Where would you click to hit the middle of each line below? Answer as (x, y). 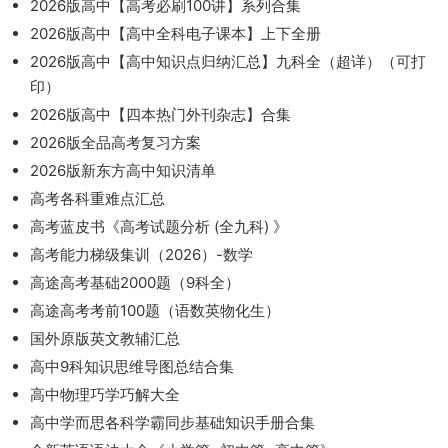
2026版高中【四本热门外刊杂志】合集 (160, 114)
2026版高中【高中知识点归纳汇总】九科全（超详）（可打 (228, 61)
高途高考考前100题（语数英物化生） (155, 310)
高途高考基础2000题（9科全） (135, 282)
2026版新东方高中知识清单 (123, 170)
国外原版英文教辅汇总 (105, 338)
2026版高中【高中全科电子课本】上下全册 (175, 33)
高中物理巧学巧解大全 (105, 394)
